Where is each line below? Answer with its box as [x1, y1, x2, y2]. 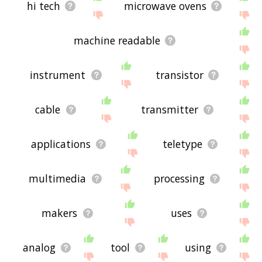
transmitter [140, 102, 198, 117]
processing [153, 171, 205, 186]
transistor [155, 68, 204, 82]
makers [42, 206, 78, 220]
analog [22, 240, 56, 255]
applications [31, 137, 91, 151]
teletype [163, 137, 203, 151]
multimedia [29, 171, 87, 186]
